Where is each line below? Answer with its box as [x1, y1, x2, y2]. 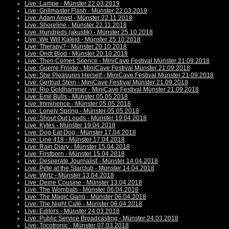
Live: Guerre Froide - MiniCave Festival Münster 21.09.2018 [25, 64, 190, 72]
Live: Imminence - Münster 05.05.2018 [25, 100, 131, 108]
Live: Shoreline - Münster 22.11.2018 [25, 21, 127, 29]
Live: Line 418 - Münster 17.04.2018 [25, 136, 125, 144]
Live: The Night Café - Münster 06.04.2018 [25, 200, 142, 208]
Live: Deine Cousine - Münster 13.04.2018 [25, 179, 142, 187]
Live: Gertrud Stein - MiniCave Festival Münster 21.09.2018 [25, 79, 188, 86]
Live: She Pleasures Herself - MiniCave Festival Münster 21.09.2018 [25, 72, 214, 79]
